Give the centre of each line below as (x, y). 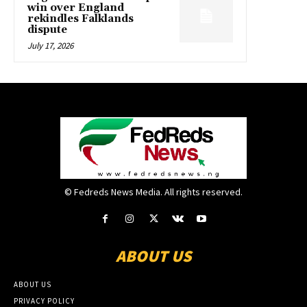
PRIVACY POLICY (44, 300)
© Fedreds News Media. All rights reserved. (153, 192)
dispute (47, 29)
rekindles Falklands (81, 19)
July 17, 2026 (50, 45)
